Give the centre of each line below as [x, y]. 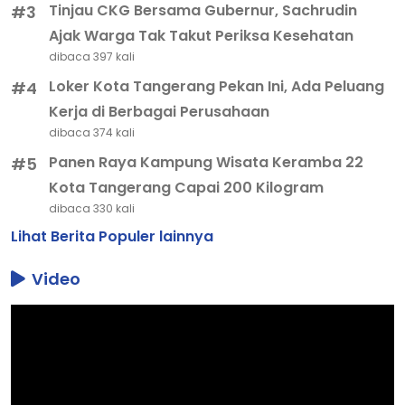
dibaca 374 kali [92, 132]
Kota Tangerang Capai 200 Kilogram [187, 187]
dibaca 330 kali [92, 208]
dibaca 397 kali [92, 56]
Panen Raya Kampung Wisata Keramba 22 [207, 162]
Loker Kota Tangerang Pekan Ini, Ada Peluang [217, 86]
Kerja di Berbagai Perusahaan [160, 111]
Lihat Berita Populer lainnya [112, 236]
